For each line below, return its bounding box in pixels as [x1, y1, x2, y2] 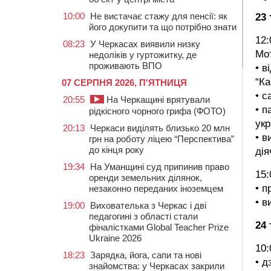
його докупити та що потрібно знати [89, 22, 237, 32]
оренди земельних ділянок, [89, 172, 202, 183]
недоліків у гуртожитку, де [89, 50, 197, 60]
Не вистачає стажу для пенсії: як [90, 11, 227, 21]
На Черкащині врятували [104, 94, 210, 105]
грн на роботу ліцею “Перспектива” [89, 134, 234, 144]
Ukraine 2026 [89, 233, 142, 243]
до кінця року [89, 145, 144, 155]
